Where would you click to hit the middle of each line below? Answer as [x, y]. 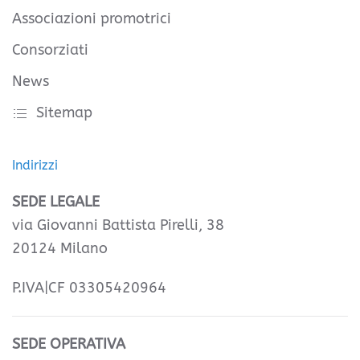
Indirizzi [35, 166]
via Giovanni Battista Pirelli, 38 [118, 225]
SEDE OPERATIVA [69, 344]
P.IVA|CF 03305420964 [89, 288]
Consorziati [50, 50]
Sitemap [64, 113]
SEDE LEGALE [56, 202]
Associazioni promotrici [92, 19]
